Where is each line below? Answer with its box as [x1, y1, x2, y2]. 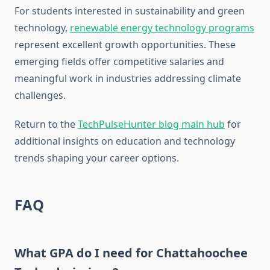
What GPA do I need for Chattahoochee [14, 245, 248, 262]
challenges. [14, 89, 66, 102]
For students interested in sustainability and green [14, 4, 245, 18]
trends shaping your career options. [14, 151, 179, 165]
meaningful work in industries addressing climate [14, 72, 241, 86]
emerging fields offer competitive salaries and [14, 55, 224, 69]
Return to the [14, 118, 78, 131]
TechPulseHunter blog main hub [78, 118, 225, 131]
